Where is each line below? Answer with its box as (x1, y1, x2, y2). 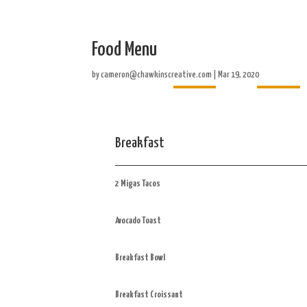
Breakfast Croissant (115, 291, 184, 299)
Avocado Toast (115, 217, 162, 225)
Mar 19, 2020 (218, 71, 260, 79)
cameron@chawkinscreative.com (101, 71, 212, 79)
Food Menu (92, 40, 158, 60)
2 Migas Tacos (115, 180, 161, 188)
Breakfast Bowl (115, 254, 166, 262)
